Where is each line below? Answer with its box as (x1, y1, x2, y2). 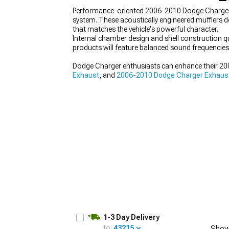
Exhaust (73, 71, 99, 79)
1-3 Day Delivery (103, 213, 159, 221)
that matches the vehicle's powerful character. (73, 25, 218, 33)
